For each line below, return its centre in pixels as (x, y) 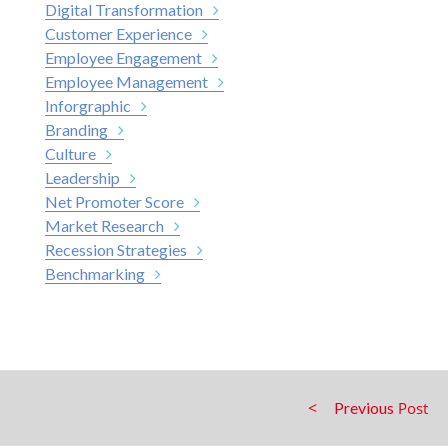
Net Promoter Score (114, 201)
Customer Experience (118, 33)
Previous (364, 407)
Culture (70, 153)
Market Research (104, 225)
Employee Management (126, 81)
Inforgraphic (88, 105)
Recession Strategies (116, 249)
